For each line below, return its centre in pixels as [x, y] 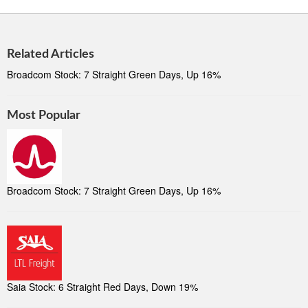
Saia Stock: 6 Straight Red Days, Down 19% [102, 287]
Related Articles [51, 54]
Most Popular [44, 115]
